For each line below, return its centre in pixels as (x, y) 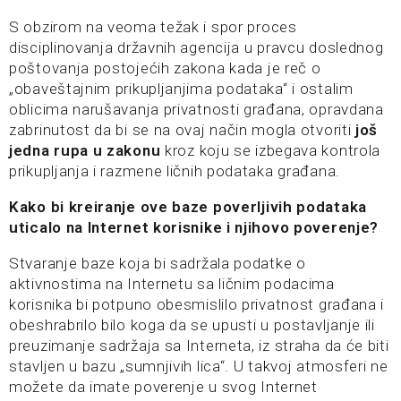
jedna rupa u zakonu (85, 150)
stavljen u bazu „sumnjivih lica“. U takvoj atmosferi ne (199, 366)
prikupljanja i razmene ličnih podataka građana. (175, 171)
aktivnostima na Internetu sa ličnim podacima (172, 284)
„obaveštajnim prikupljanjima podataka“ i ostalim (181, 89)
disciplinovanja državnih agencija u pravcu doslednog (196, 47)
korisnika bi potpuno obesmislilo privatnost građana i (197, 304)
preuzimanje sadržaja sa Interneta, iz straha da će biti (199, 346)
